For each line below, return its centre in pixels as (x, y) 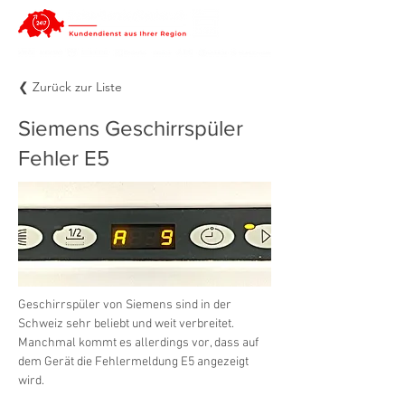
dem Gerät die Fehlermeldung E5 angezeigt (135, 362)
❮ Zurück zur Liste (70, 87)
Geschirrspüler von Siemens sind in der (126, 305)
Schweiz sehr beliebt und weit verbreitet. (127, 324)
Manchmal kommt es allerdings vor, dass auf (140, 343)
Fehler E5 (64, 158)
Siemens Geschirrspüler (131, 128)
